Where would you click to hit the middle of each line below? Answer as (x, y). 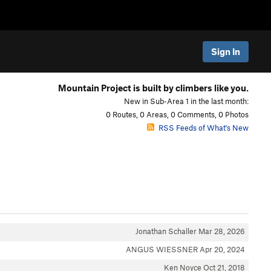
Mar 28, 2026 (222, 231)
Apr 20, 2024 (222, 249)
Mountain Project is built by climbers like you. (153, 88)
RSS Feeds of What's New (203, 128)
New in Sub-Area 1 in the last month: (186, 101)
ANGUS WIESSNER (163, 249)
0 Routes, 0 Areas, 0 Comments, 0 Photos (177, 114)
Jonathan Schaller (167, 231)
